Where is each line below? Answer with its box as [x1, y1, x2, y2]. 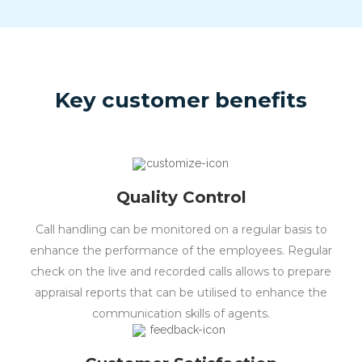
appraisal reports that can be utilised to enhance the [35, 284, 327, 300]
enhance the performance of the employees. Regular [30, 242, 332, 258]
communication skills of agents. [92, 305, 270, 321]
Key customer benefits [55, 86, 307, 113]
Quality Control [116, 187, 246, 207]
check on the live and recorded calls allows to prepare [31, 263, 331, 279]
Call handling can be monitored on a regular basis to [35, 221, 327, 237]
